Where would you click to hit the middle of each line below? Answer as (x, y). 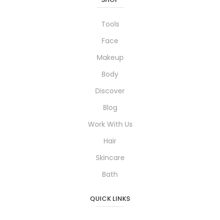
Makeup (110, 58)
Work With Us (110, 124)
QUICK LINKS (110, 199)
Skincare (110, 158)
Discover (110, 91)
